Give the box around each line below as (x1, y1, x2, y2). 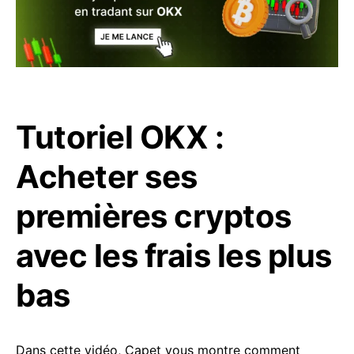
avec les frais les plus (16, 236, 332, 276)
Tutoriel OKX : (16, 118, 224, 157)
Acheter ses (16, 157, 198, 197)
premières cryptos (16, 197, 292, 236)
